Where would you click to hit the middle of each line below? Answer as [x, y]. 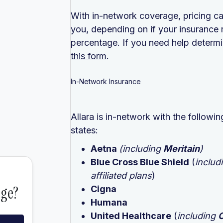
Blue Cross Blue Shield [140, 162]
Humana [109, 202]
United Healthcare [131, 216]
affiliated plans [121, 175]
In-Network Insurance [106, 81]
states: [84, 130]
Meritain [181, 148]
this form [89, 56]
